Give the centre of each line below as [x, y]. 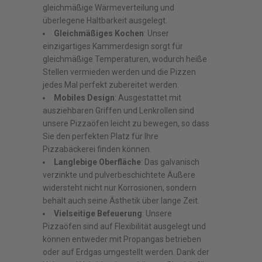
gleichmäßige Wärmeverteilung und [109, 8]
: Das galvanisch [170, 162]
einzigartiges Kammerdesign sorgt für [113, 46]
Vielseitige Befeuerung [98, 213]
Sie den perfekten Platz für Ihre [101, 136]
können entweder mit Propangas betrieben [122, 239]
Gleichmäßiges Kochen [99, 33]
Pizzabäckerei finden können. [97, 149]
